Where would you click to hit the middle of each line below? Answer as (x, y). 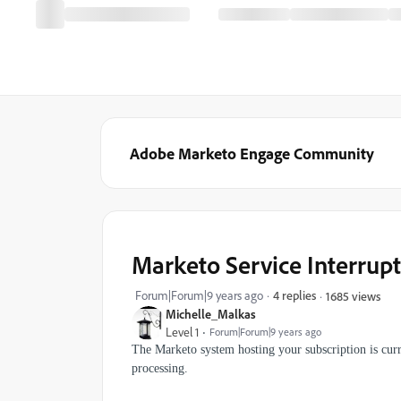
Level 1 (182, 332)
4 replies (294, 295)
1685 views (353, 295)
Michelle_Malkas (211, 314)
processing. (160, 368)
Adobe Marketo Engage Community (252, 153)
